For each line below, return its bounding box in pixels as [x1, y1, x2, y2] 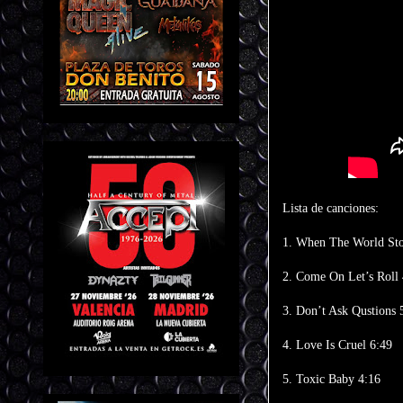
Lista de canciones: [282, 201, 379, 215]
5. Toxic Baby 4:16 [282, 372, 381, 386]
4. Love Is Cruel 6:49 [282, 338, 392, 352]
